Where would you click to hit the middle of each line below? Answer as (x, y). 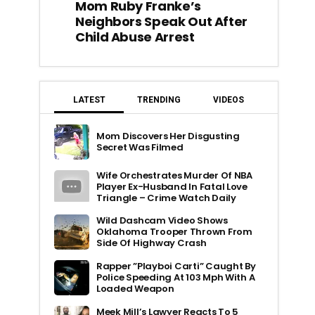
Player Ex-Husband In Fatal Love (172, 186)
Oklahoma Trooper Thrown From (174, 231)
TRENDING (159, 99)
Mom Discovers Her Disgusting (168, 136)
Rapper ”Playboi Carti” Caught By (176, 266)
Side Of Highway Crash (152, 243)
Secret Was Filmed (140, 147)
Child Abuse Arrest (135, 37)
